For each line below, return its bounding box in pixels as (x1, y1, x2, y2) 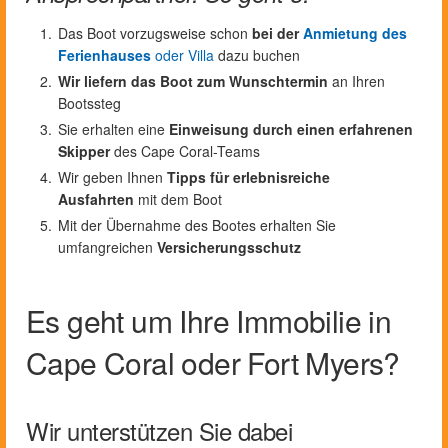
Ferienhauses (58, 44, 151, 65)
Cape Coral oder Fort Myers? (26, 340, 400, 384)
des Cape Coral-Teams (110, 140, 260, 161)
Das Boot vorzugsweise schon (58, 22, 252, 43)
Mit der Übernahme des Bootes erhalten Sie (58, 214, 336, 235)
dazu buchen (214, 44, 300, 65)
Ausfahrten (58, 188, 134, 209)
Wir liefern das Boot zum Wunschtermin (58, 70, 328, 91)
